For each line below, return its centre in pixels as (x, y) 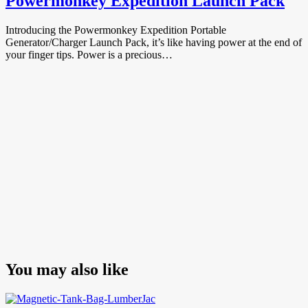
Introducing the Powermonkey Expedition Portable (116, 30)
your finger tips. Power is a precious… (89, 54)
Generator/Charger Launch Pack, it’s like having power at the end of (154, 42)
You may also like (67, 269)
